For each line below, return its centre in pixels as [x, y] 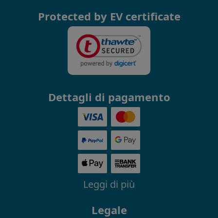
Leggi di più [109, 184]
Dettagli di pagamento [109, 97]
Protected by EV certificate [109, 16]
